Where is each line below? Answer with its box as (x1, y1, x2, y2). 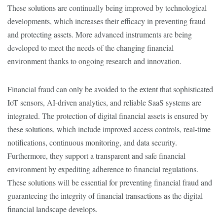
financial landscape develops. (7, 204, 98, 214)
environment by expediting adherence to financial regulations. (7, 164, 198, 174)
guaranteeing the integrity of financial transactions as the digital (7, 190, 203, 201)
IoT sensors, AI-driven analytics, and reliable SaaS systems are (7, 97, 201, 108)
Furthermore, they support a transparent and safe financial (7, 150, 185, 161)
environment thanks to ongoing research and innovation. (7, 56, 182, 66)
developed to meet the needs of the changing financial (7, 42, 174, 53)
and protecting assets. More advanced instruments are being (7, 29, 192, 39)
